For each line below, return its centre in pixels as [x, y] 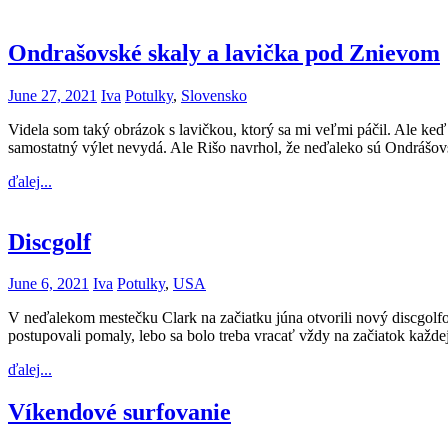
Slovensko [214, 95]
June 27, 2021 [52, 95]
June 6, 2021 [48, 284]
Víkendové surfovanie [119, 412]
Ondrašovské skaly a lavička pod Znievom [224, 52]
